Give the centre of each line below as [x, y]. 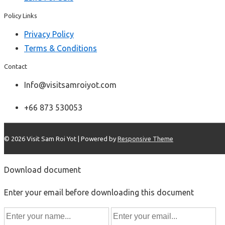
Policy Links [21, 15]
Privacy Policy [49, 34]
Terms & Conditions [61, 48]
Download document [42, 170]
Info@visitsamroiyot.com [70, 85]
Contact [16, 66]
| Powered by [98, 138]
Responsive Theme [145, 138]
